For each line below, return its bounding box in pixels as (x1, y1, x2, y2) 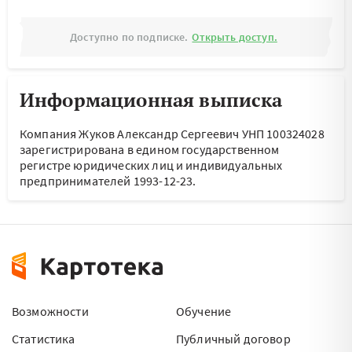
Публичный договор (176, 331, 291, 346)
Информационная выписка (20, 87, 283, 112)
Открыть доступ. (192, 30, 277, 44)
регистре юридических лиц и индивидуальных (20, 157, 283, 173)
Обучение (176, 303, 232, 319)
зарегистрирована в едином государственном (20, 141, 280, 157)
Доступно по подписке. (70, 30, 189, 44)
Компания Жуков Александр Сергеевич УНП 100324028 (20, 126, 324, 141)
